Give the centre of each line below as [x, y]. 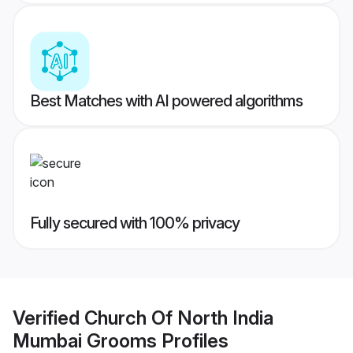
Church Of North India [179, 318]
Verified [48, 318]
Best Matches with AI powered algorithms [166, 101]
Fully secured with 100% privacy [135, 223]
